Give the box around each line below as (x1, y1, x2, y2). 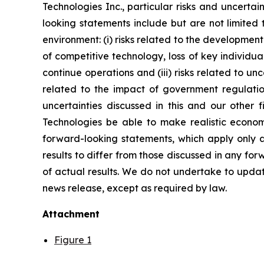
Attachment (42, 207, 100, 220)
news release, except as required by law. (42, 181, 227, 194)
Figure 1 (54, 233, 91, 246)
